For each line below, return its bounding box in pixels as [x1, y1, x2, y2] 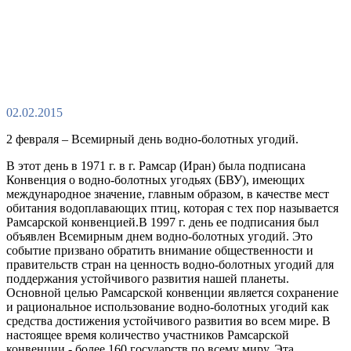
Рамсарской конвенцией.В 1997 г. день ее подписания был [6, 215, 319, 229]
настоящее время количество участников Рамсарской [6, 328, 289, 342]
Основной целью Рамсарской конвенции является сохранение [6, 286, 338, 299]
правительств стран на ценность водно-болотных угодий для [6, 258, 334, 271]
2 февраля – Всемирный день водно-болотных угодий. [6, 132, 299, 146]
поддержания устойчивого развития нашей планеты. [6, 272, 289, 285]
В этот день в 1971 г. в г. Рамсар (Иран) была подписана [6, 159, 306, 172]
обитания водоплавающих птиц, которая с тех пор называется [6, 201, 338, 215]
